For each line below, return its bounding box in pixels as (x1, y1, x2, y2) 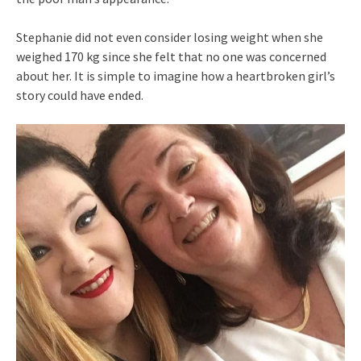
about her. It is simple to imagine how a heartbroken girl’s (16, 67, 335, 84)
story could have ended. (16, 86, 143, 103)
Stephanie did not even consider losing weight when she (16, 28, 323, 45)
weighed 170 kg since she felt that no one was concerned (16, 48, 326, 64)
